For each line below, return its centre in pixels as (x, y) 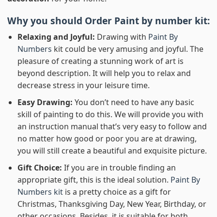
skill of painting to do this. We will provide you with (110, 115)
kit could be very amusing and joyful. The (127, 49)
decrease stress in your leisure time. (83, 85)
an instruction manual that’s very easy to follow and (112, 127)
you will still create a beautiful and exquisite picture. (112, 151)
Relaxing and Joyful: (57, 37)
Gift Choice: (40, 167)
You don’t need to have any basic (134, 102)
